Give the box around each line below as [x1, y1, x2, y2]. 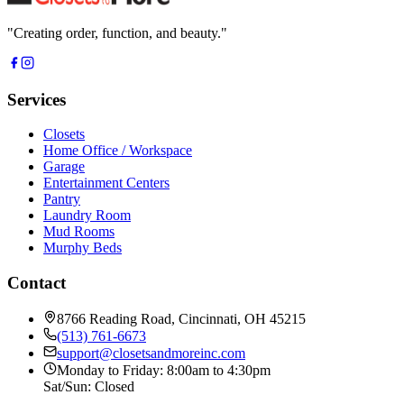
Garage [43, 159, 85, 175]
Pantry [43, 191, 80, 207]
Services [7, 89, 66, 109]
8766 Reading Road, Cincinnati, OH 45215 [57, 310, 306, 326]
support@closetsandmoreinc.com [57, 344, 245, 361]
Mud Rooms [43, 224, 115, 240]
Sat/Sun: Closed [43, 378, 134, 394]
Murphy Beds [43, 240, 122, 256]
